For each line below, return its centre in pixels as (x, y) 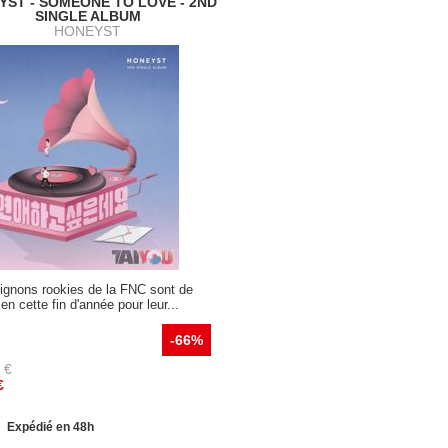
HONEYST (88, 31)
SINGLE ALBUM (87, 16)
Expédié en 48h (50, 427)
